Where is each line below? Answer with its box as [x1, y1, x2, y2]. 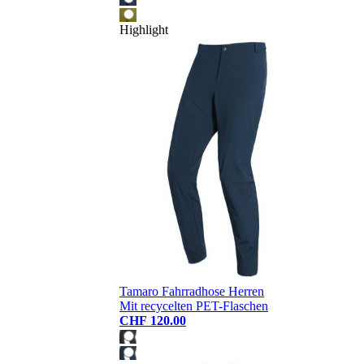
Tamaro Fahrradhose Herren [119, 284, 264, 299]
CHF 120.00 [119, 314, 186, 328]
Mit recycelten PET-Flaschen [119, 299, 268, 314]
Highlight [119, 23, 168, 37]
